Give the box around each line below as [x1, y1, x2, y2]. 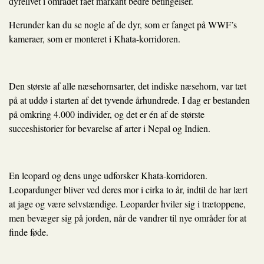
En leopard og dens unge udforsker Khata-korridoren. [9, 169, 207, 181]
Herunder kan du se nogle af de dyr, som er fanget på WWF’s [9, 18, 237, 31]
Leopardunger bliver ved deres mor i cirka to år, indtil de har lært [9, 183, 247, 196]
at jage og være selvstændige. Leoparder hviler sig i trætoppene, [9, 197, 246, 210]
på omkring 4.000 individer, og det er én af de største [9, 108, 204, 120]
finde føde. [9, 226, 48, 238]
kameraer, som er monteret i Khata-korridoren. [9, 32, 180, 45]
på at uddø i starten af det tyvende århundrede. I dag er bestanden [9, 94, 250, 106]
